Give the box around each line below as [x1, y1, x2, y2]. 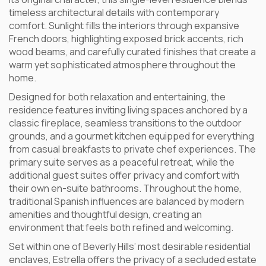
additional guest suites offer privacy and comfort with [9, 169, 239, 182]
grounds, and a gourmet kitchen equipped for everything [9, 129, 254, 142]
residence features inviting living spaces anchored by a [9, 103, 248, 116]
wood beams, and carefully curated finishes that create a [9, 45, 256, 58]
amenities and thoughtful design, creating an [9, 208, 202, 221]
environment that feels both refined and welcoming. [9, 221, 233, 234]
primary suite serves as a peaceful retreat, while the [9, 156, 235, 169]
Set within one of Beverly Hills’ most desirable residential [9, 240, 251, 253]
